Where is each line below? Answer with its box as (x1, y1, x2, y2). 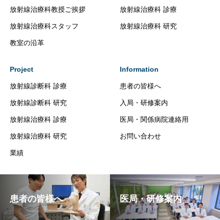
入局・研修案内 (120, 99, 168, 107)
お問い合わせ (120, 132, 161, 140)
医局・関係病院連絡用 (120, 115, 189, 123)
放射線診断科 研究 (10, 99, 67, 107)
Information (120, 65, 159, 73)
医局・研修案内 (120, 194, 182, 204)
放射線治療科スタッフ (10, 22, 79, 30)
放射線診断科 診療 (10, 82, 67, 90)
